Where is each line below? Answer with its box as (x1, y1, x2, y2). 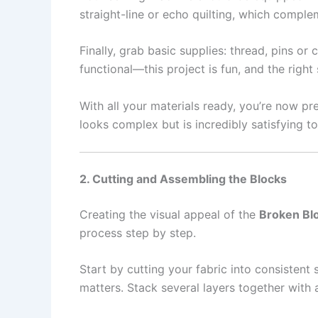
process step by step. (79, 225, 196, 240)
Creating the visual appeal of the (79, 207, 259, 221)
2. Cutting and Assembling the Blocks (79, 171, 287, 186)
